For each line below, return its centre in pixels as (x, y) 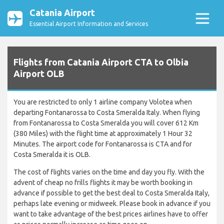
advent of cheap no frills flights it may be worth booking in (103, 183)
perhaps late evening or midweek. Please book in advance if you (112, 204)
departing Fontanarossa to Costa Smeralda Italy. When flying (107, 113)
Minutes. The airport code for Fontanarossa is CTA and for (103, 144)
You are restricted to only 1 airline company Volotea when (103, 102)
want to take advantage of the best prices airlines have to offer (111, 214)
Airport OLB (39, 74)
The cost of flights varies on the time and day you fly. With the (109, 172)
